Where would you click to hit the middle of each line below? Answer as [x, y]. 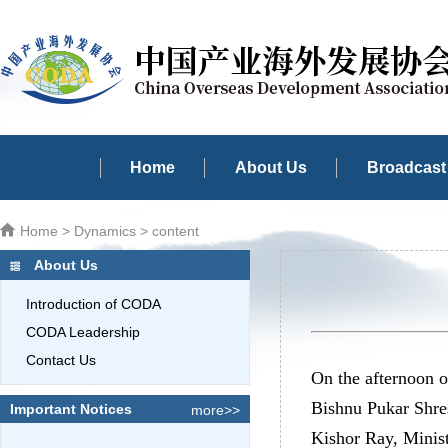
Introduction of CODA [93, 304]
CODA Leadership [83, 332]
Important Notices [71, 409]
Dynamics [105, 231]
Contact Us [61, 360]
